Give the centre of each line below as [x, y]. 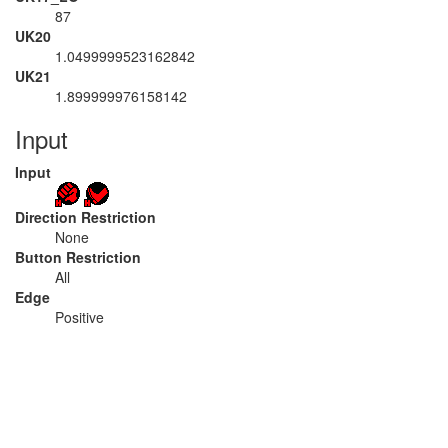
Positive [79, 317]
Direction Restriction [85, 217]
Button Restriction [78, 257]
